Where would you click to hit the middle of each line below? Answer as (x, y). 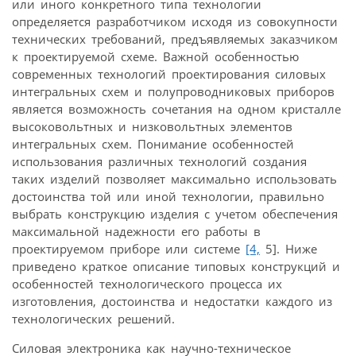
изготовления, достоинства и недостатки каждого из (172, 301)
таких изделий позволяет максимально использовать (174, 178)
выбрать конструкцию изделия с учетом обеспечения (175, 213)
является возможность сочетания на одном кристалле (176, 108)
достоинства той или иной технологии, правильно (168, 196)
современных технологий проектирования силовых (169, 74)
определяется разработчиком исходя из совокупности (175, 21)
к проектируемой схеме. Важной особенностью (155, 56)
